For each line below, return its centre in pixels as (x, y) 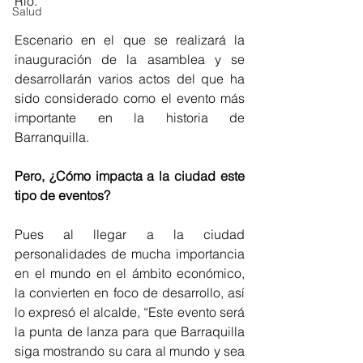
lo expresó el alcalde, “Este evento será (130, 312)
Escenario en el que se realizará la (130, 39)
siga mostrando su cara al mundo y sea (130, 350)
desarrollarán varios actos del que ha (130, 78)
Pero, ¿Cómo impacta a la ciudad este (130, 175)
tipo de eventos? (62, 195)
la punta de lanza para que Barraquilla (130, 331)
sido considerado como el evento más (130, 98)
